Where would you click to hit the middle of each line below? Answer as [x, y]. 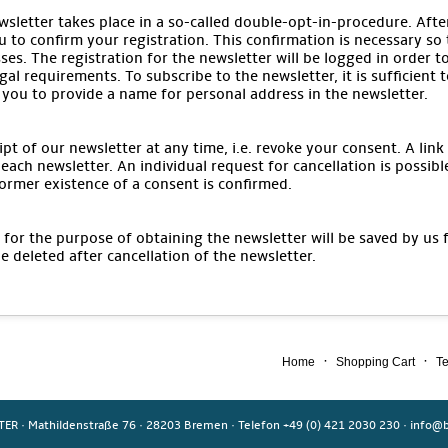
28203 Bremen [186, 425]
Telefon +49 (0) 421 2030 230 [318, 425]
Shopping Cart [375, 362]
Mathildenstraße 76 [81, 425]
